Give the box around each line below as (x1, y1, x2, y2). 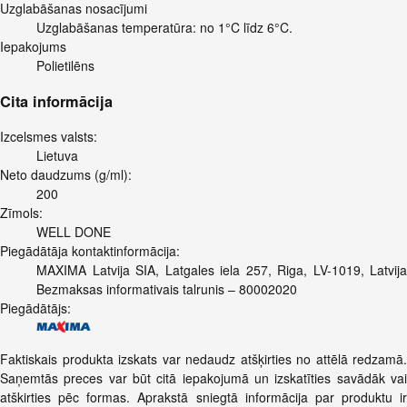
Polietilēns (36, 56, 94, 75)
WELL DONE (36, 223, 111, 241)
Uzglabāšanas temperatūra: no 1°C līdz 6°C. (36, 18, 293, 37)
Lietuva (36, 146, 78, 164)
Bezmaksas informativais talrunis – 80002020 (36, 280, 297, 298)
